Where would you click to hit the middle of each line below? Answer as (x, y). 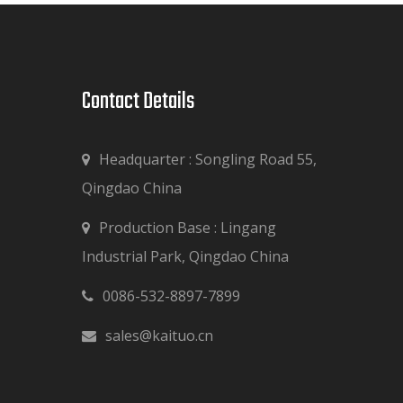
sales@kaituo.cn (159, 336)
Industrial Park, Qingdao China (185, 256)
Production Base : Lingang (188, 228)
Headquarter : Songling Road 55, (208, 159)
